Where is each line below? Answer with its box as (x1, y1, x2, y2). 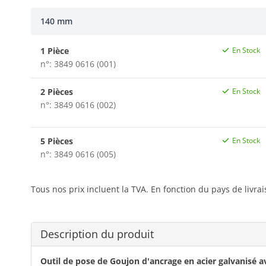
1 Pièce (40, 45, 69, 56)
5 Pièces (40, 135, 73, 147)
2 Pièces (40, 85, 73, 97)
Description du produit (40, 226, 154, 241)
